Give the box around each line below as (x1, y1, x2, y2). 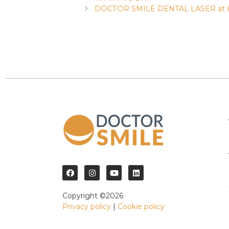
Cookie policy (118, 202, 165, 212)
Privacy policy (62, 202, 111, 212)
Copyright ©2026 (62, 191, 123, 201)
